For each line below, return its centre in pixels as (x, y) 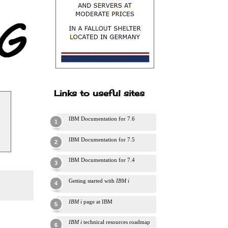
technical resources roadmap (116, 222)
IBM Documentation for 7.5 (102, 139)
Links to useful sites (99, 93)
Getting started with (92, 181)
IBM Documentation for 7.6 (102, 119)
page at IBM (97, 201)
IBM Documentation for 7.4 (102, 160)
